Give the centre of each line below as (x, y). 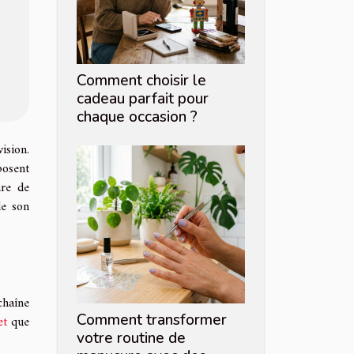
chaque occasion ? (137, 117)
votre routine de (131, 339)
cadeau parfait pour (143, 99)
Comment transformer (152, 320)
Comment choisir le (141, 81)
